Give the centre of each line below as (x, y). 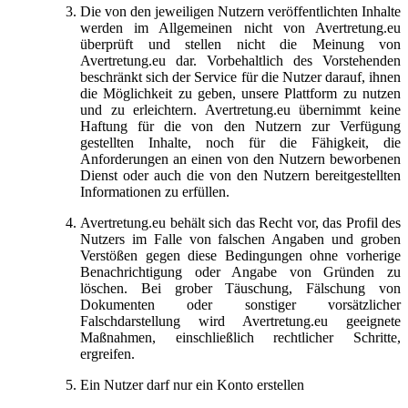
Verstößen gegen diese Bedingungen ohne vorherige (240, 255)
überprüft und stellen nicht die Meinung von (240, 44)
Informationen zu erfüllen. (157, 191)
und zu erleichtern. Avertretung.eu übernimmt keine (240, 109)
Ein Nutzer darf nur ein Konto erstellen (192, 384)
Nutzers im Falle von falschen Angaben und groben (240, 239)
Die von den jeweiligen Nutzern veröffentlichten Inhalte (240, 11)
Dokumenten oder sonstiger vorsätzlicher (240, 304)
